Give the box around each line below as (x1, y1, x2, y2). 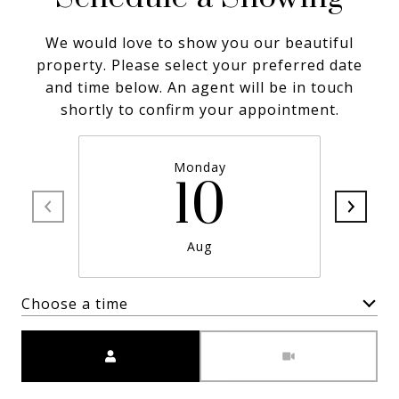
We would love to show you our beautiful (45, 33, 354, 53)
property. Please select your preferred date (37, 55, 362, 75)
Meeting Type (199, 331, 304, 351)
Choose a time (21, 293, 128, 313)
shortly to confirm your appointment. (60, 100, 339, 119)
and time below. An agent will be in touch (45, 77, 354, 97)
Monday (173, 159, 226, 175)
